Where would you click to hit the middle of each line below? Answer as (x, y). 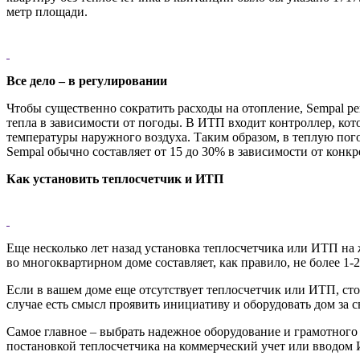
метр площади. (47, 11)
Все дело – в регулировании (87, 80)
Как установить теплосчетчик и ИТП (115, 178)
